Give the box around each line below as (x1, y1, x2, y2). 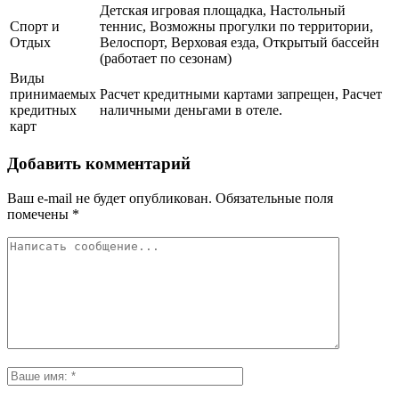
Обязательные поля (212, 190, 333, 206)
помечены (7, 206, 72, 222)
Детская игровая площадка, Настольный (100, 3, 346, 19)
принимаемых (10, 86, 96, 102)
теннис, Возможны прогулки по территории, (100, 19, 373, 35)
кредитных (10, 102, 77, 118)
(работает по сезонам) (100, 51, 232, 67)
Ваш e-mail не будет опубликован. (7, 190, 212, 206)
